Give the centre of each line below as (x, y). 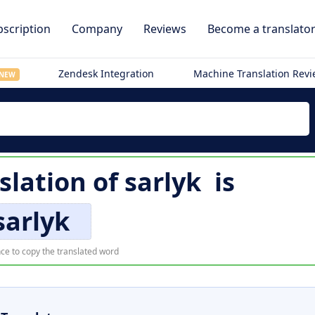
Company (97, 29)
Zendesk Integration (107, 73)
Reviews (165, 29)
